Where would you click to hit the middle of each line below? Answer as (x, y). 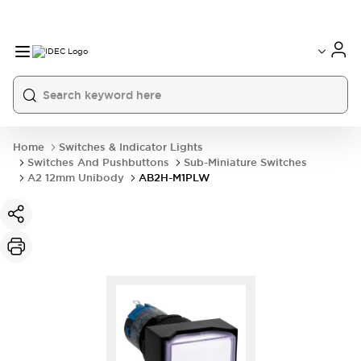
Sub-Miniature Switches (245, 162)
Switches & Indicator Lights (131, 147)
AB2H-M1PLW (174, 178)
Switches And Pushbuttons (98, 162)
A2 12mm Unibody (76, 178)
